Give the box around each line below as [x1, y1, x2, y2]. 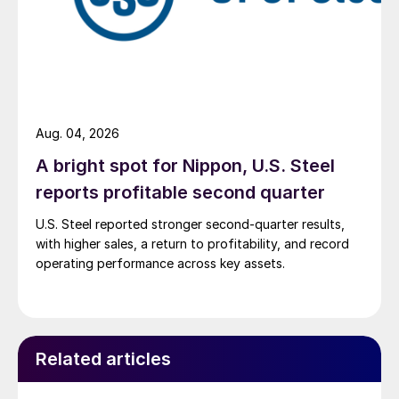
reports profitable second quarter [36, 181, 325, 203]
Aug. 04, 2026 [36, 125, 119, 141]
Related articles [36, 347, 171, 370]
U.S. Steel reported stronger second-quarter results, [36, 216, 345, 232]
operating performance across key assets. [36, 255, 285, 271]
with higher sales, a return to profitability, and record [36, 235, 349, 251]
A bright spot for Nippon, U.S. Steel [36, 154, 335, 176]
